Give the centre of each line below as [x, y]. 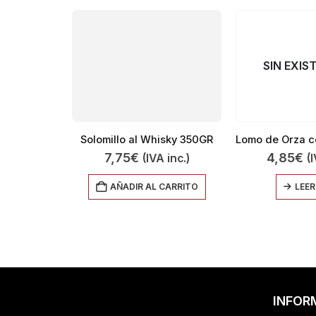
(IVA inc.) [166, 159]
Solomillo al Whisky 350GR [147, 140]
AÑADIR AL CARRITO [154, 187]
